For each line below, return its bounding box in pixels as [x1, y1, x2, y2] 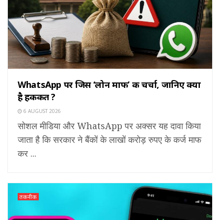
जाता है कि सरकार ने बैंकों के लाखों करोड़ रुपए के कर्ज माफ [18, 134, 201, 146]
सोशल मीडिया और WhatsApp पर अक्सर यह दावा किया [18, 120, 201, 132]
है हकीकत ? [18, 91, 56, 103]
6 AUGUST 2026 [22, 108, 61, 115]
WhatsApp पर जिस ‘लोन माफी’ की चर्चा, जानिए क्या [18, 79, 201, 91]
